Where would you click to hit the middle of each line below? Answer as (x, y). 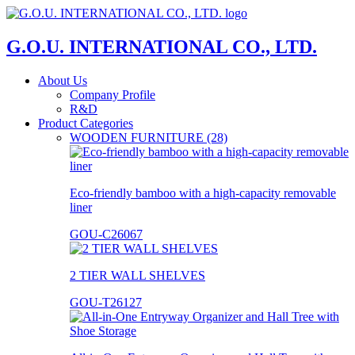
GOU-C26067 (106, 234)
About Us (63, 80)
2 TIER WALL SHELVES (137, 275)
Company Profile (113, 94)
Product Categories (86, 123)
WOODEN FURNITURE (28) (149, 137)
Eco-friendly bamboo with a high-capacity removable (203, 193)
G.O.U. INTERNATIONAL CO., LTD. (162, 46)
